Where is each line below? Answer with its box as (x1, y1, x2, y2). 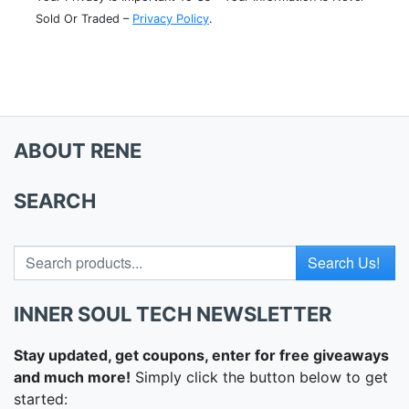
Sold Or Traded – (36, 11, 132, 26)
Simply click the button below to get (131, 367, 388, 386)
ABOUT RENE (14, 138, 142, 163)
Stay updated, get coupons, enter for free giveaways (14, 345, 389, 364)
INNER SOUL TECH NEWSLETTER (14, 301, 331, 326)
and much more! (14, 367, 131, 386)
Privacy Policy (132, 11, 209, 26)
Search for (13, 246, 85, 265)
